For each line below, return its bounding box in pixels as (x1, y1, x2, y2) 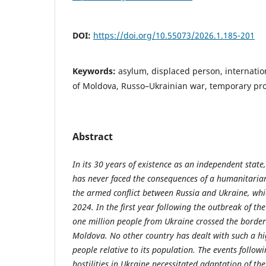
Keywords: (72, 65, 118, 77)
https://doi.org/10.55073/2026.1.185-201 (93, 30, 255, 42)
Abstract (72, 130, 113, 144)
